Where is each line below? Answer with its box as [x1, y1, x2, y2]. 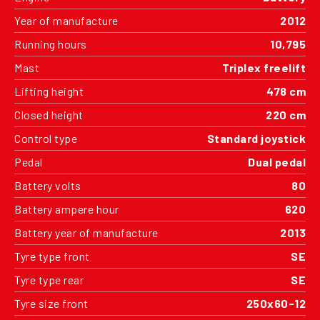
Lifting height [14, 84, 84, 98]
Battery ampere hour [14, 201, 119, 216]
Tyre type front [14, 249, 90, 263]
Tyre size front [14, 296, 89, 310]
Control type [14, 131, 77, 145]
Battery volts [14, 178, 81, 192]
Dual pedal [248, 154, 306, 169]
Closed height [14, 107, 84, 121]
